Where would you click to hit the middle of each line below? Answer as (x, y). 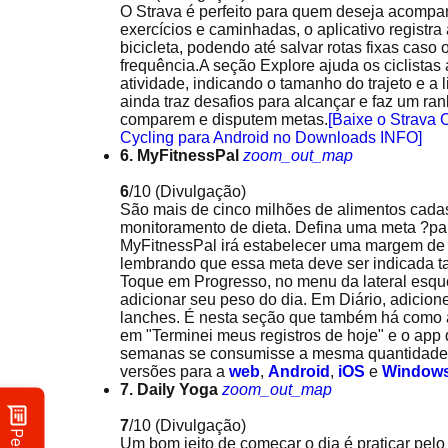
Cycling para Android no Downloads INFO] (271, 137)
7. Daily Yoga (169, 389)
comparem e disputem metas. (224, 119)
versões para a (174, 371)
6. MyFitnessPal (179, 155)
